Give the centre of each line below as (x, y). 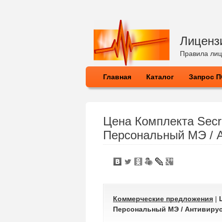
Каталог (160, 77)
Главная (117, 77)
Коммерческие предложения (163, 199)
